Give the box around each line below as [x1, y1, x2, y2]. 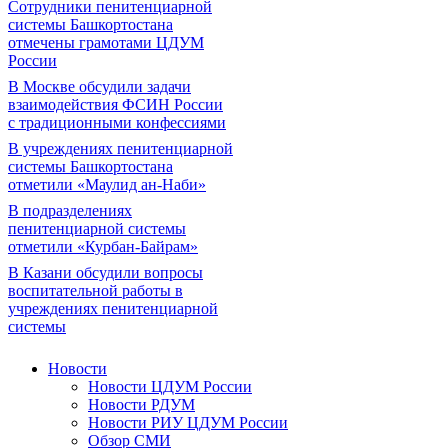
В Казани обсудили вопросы [8, 264, 203, 281]
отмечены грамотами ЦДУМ [8, 34, 204, 51]
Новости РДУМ [88, 396, 195, 413]
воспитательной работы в [8, 282, 183, 299]
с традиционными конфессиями [8, 114, 226, 131]
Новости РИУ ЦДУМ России [88, 414, 288, 431]
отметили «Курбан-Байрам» [8, 238, 198, 255]
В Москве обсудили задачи [8, 78, 191, 95]
